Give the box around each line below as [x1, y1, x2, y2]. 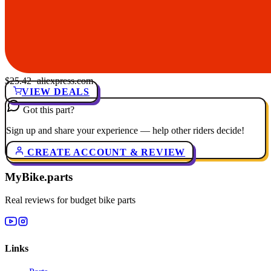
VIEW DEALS [22, 86, 90, 97]
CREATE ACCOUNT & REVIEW [24, 146, 186, 157]
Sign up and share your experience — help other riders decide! [6, 125, 244, 135]
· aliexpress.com [31, 75, 93, 86]
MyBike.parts [5, 170, 73, 183]
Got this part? [23, 104, 74, 115]
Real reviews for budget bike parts [5, 195, 135, 206]
